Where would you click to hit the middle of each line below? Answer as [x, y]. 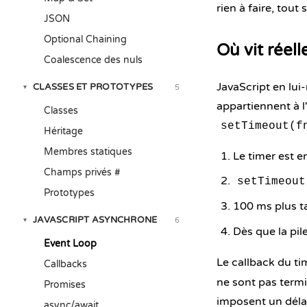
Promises [65, 285]
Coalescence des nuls [93, 60]
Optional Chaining [85, 39]
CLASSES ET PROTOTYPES [93, 87]
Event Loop [70, 244]
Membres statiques [88, 152]
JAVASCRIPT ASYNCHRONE [95, 220]
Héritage [63, 131]
